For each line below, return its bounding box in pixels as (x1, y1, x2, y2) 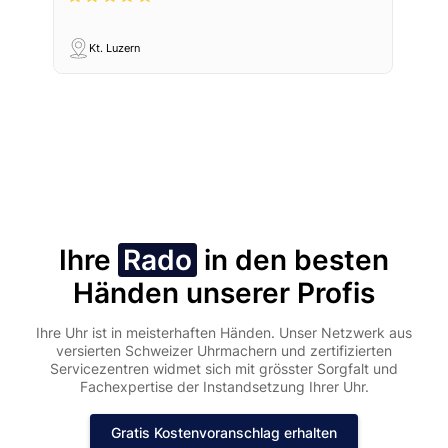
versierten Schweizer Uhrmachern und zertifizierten (56, 342, 392, 360)
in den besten (204, 243, 390, 278)
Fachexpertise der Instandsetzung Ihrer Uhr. (79, 378, 369, 396)
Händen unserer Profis (73, 276, 375, 311)
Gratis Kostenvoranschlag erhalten (111, 424, 337, 442)
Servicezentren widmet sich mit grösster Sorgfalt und (50, 360, 398, 378)
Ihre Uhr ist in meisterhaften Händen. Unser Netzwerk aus (36, 324, 412, 342)
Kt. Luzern (88, 41, 140, 55)
